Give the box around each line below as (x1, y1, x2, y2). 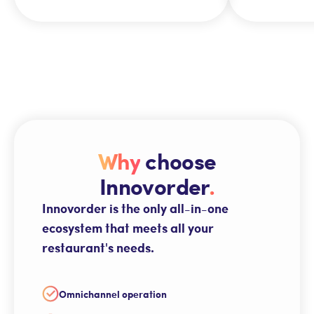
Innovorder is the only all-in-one (42, 199, 228, 218)
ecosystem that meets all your (42, 219, 214, 238)
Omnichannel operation (59, 286, 167, 301)
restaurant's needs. (42, 238, 154, 257)
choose (139, 144, 217, 177)
